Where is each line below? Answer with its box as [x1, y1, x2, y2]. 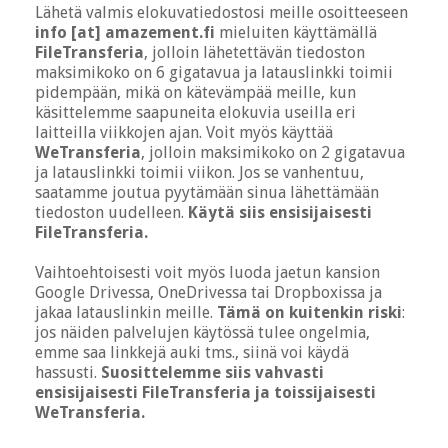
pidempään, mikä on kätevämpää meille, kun [35, 82, 356, 102]
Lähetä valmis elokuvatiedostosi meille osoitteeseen [35, 2, 408, 22]
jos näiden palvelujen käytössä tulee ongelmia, [35, 322, 370, 342]
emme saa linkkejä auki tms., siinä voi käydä [35, 342, 349, 362]
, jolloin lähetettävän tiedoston [144, 42, 365, 62]
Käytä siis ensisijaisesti [188, 202, 372, 222]
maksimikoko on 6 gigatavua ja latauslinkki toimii [35, 62, 393, 82]
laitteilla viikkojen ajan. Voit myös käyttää [35, 122, 333, 142]
